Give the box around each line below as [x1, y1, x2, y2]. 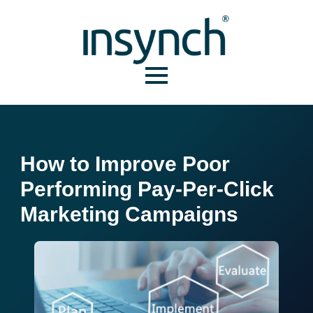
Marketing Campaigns [20, 202, 239, 226]
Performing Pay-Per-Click [20, 177, 275, 201]
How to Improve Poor [20, 152, 231, 175]
